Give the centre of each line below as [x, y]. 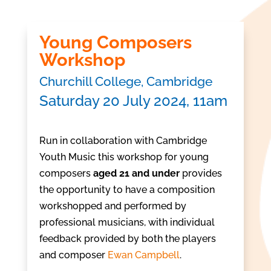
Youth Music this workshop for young [124, 157]
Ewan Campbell [143, 255]
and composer [73, 255]
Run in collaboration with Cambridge [123, 141]
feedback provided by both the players [127, 239]
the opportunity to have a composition [127, 190]
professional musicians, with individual [127, 222]
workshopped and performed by [113, 206]
